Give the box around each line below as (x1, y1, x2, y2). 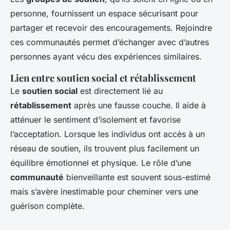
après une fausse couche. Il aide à (71, 100, 206, 110)
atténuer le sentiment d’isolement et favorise (10, 114, 181, 125)
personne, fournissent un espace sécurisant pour (10, 8, 198, 18)
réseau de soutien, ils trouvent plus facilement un (10, 143, 199, 154)
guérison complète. (10, 200, 85, 211)
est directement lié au (78, 85, 163, 96)
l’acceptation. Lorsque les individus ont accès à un (10, 128, 205, 139)
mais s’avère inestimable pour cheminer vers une (10, 186, 198, 197)
